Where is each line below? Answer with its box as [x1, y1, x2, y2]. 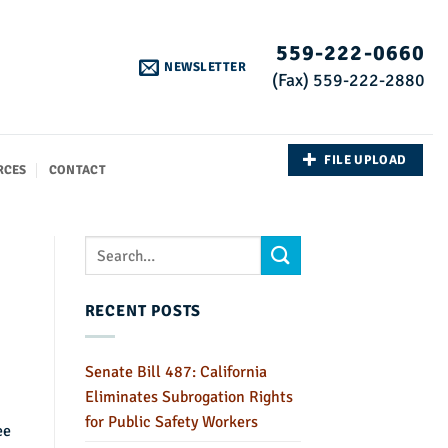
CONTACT [48, 162, 106, 178]
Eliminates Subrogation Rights [84, 386, 293, 407]
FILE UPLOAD [324, 152, 407, 168]
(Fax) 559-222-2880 [272, 69, 425, 91]
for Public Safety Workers [84, 411, 258, 432]
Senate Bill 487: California [84, 361, 267, 382]
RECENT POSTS [84, 301, 202, 321]
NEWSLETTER [164, 59, 246, 75]
